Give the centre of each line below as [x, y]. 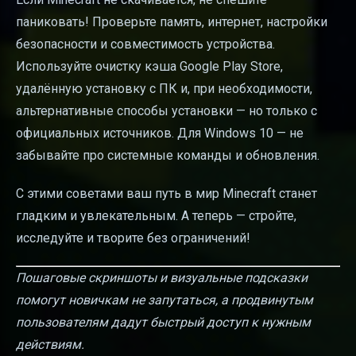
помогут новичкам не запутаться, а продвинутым [164, 300]
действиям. [50, 345]
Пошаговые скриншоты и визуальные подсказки [162, 278]
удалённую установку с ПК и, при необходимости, [164, 89]
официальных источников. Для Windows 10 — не [160, 133]
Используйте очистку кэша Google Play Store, [149, 67]
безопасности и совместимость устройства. [145, 44]
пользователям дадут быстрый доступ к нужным [163, 323]
